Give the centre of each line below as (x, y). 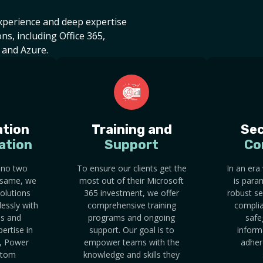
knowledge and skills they (131, 255)
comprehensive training (131, 205)
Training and (131, 130)
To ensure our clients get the (131, 168)
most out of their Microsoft (131, 181)
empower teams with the (131, 242)
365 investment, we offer (131, 193)
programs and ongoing (131, 218)
